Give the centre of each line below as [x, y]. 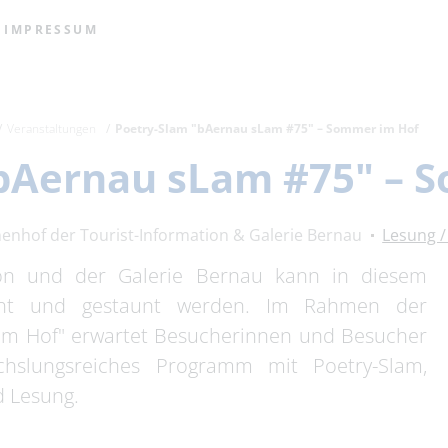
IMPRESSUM [51, 29]
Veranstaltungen [52, 128]
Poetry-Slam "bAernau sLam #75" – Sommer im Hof [267, 128]
